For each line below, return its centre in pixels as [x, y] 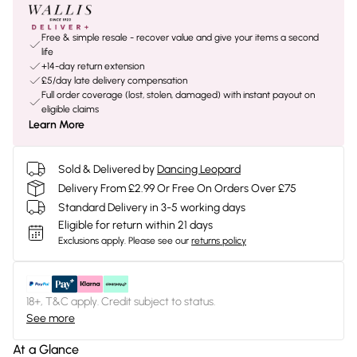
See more [51, 318]
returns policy [219, 241]
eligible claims [70, 109]
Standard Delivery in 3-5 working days [152, 207]
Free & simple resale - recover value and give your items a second [180, 37]
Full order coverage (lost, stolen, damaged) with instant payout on [178, 95]
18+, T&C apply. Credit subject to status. [121, 302]
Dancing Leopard [199, 169]
